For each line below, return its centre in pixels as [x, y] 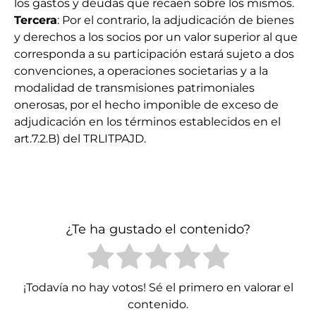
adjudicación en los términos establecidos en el [147, 122]
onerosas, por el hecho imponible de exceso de [146, 105]
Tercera [36, 20]
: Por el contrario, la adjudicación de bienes [176, 20]
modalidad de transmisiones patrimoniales [134, 88]
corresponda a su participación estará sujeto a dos [154, 54]
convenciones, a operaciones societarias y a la [141, 71]
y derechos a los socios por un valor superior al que [156, 37]
